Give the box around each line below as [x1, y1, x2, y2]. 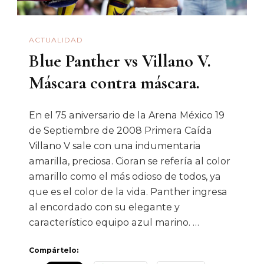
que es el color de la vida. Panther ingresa [29, 186, 227, 197]
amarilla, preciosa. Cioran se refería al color [29, 156, 230, 167]
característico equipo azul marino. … [29, 217, 199, 228]
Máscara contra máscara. [29, 72, 200, 94]
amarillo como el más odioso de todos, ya [29, 171, 221, 182]
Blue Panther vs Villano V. [29, 50, 211, 72]
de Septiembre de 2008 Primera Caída [29, 125, 214, 136]
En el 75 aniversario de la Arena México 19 [29, 110, 225, 121]
